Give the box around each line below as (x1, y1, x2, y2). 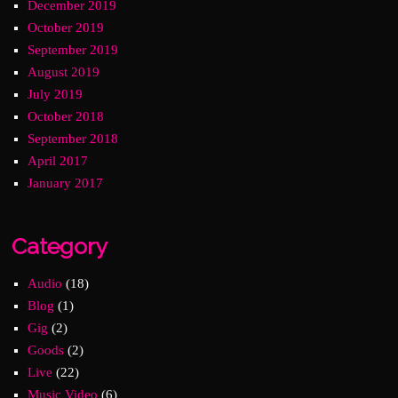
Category (12, 232, 108, 259)
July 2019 (28, 87, 84, 101)
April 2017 (28, 154, 89, 168)
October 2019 (28, 20, 105, 35)
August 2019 (28, 65, 100, 79)
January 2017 (28, 176, 104, 190)
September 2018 (28, 131, 119, 146)
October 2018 (28, 109, 105, 123)
